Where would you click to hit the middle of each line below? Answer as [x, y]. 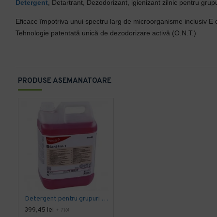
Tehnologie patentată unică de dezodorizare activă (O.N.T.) [106, 33]
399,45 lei [39, 210]
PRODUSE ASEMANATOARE [65, 81]
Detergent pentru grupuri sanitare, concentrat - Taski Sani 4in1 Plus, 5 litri [105, 199]
